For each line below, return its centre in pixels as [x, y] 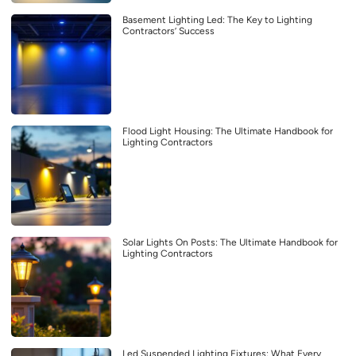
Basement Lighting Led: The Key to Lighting [217, 20]
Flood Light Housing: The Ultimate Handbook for [228, 132]
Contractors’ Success [168, 31]
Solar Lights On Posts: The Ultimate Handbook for [230, 243]
